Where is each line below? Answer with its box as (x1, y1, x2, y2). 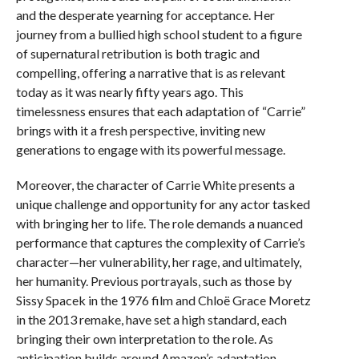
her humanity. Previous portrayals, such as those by (15, 273, 292, 288)
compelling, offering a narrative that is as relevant (15, 65, 285, 80)
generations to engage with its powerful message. (15, 142, 285, 157)
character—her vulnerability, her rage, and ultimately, (15, 254, 301, 269)
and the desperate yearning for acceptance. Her (15, 7, 275, 22)
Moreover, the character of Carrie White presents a (15, 177, 295, 192)
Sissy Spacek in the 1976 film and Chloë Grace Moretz (15, 292, 311, 308)
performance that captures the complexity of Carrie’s (15, 235, 305, 250)
